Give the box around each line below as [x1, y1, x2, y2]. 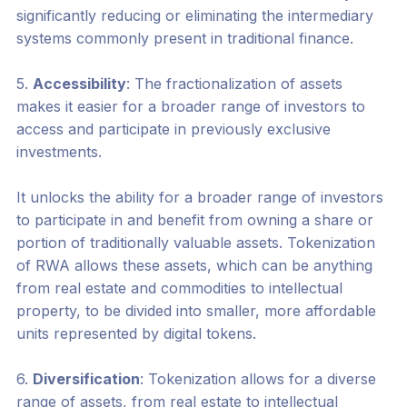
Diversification [32, 370, 140, 389]
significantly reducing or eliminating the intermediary [15, 6, 373, 25]
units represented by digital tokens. [15, 324, 256, 343]
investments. [15, 143, 102, 162]
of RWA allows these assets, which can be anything [15, 256, 372, 275]
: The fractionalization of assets [125, 74, 342, 94]
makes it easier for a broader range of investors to [15, 97, 365, 116]
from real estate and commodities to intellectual [15, 279, 342, 298]
